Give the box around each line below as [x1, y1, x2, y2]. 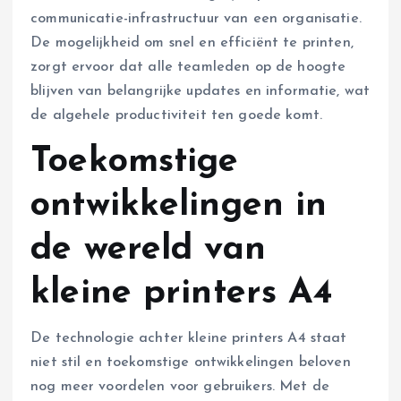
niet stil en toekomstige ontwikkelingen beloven [30, 354, 351, 370]
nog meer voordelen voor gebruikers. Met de [30, 379, 329, 394]
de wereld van [30, 231, 266, 268]
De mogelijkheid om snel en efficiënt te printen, [30, 35, 354, 50]
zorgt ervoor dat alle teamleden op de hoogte [30, 59, 346, 74]
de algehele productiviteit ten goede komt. [30, 107, 322, 123]
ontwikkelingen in [30, 187, 328, 224]
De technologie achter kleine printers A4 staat [30, 330, 347, 346]
